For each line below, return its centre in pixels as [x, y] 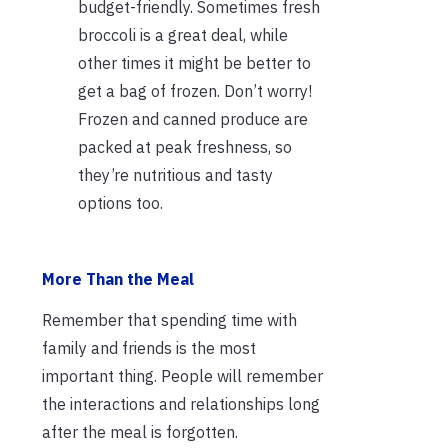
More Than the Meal [118, 279]
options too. [120, 203]
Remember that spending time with [169, 320]
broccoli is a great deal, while [183, 35]
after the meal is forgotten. [140, 432]
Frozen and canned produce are [193, 119]
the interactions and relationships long [181, 404]
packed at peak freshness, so [185, 147]
